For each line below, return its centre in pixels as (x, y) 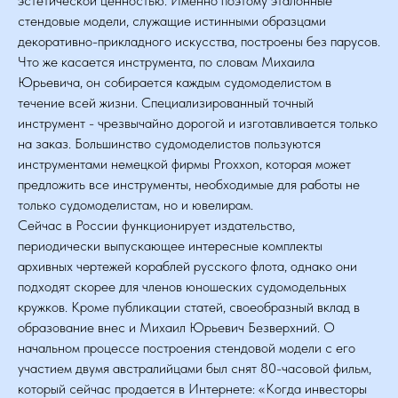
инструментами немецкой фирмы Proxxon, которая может (184, 164)
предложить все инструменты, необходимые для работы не (189, 184)
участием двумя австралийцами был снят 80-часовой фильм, (195, 368)
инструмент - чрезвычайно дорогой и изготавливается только (198, 123)
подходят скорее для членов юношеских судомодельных (182, 287)
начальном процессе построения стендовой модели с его (187, 348)
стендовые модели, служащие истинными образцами (172, 21)
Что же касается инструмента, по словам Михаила (166, 62)
